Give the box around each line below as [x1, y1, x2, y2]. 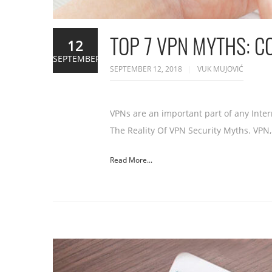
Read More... [110, 155, 152, 165]
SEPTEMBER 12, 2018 [110, 64, 184, 74]
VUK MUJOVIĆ [197, 64, 243, 74]
